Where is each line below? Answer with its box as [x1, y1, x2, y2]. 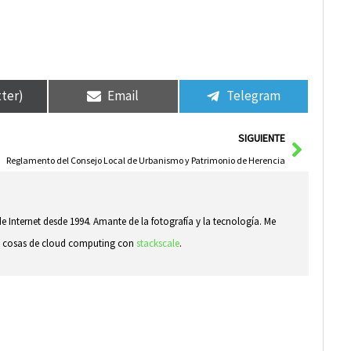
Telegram [226, 87, 281, 105]
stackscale [136, 236, 180, 250]
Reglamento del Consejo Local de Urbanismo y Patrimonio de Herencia [6, 154, 286, 166]
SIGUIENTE [238, 131, 286, 145]
